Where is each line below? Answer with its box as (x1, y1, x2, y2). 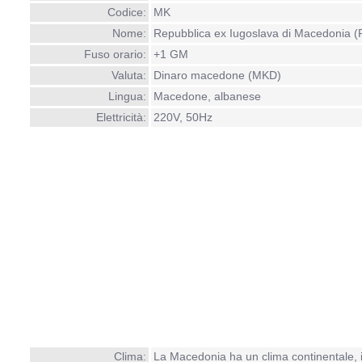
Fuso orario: (83, 48, 146, 61)
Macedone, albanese (153, 90, 261, 103)
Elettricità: (95, 111, 146, 124)
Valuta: (111, 69, 146, 82)
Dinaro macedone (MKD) (153, 69, 281, 82)
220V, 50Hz (153, 111, 213, 124)
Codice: (107, 6, 146, 19)
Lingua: (107, 90, 146, 103)
